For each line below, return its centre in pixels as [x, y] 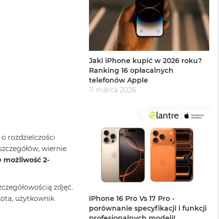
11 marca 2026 [113, 90]
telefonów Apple [119, 80]
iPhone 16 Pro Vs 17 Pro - [132, 199]
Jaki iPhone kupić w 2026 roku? [146, 61]
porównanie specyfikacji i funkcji [148, 208]
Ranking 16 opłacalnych [131, 71]
